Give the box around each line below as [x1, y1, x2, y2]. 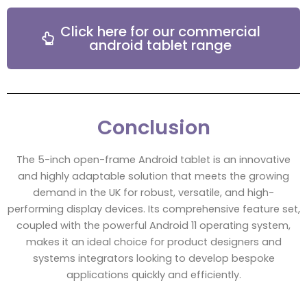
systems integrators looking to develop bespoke [32, 251, 275, 266]
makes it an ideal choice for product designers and [25, 235, 282, 249]
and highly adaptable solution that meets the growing [18, 169, 289, 184]
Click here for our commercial [60, 22, 260, 42]
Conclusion [97, 114, 210, 142]
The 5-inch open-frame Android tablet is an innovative [16, 153, 291, 167]
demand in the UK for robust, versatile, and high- [33, 186, 274, 200]
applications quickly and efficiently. [66, 268, 241, 282]
